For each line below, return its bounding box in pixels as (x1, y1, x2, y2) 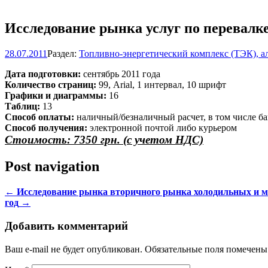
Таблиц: (5, 101, 40, 112)
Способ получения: (5, 123, 87, 133)
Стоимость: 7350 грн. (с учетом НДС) (5, 133, 203, 147)
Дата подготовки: (5, 69, 81, 80)
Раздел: (47, 48, 79, 59)
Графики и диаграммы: (5, 90, 106, 101)
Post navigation (5, 159, 99, 175)
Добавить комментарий (5, 219, 128, 232)
